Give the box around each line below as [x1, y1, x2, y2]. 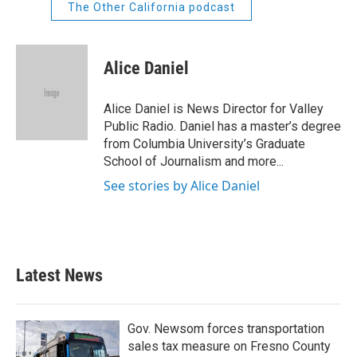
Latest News [16, 265, 103, 285]
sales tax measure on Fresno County [127, 339, 331, 354]
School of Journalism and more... [104, 154, 284, 169]
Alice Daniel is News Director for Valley [104, 101, 324, 116]
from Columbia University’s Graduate [104, 136, 305, 151]
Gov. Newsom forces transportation [127, 321, 324, 336]
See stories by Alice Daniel [104, 177, 260, 194]
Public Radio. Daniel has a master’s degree [104, 119, 341, 134]
